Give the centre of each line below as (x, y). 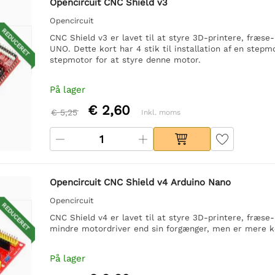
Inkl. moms (161, 112)
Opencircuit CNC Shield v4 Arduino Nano (140, 182)
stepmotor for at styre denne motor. (125, 59)
